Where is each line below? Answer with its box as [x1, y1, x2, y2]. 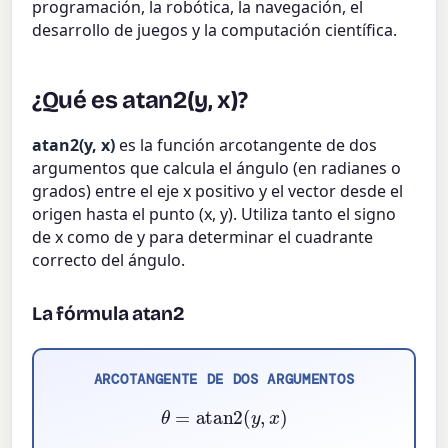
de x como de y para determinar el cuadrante [32, 226, 374, 249]
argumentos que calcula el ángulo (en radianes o [32, 157, 402, 180]
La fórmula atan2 [32, 302, 185, 326]
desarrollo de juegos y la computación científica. [32, 19, 398, 42]
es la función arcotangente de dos [115, 134, 378, 157]
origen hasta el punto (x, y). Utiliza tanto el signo [32, 203, 397, 226]
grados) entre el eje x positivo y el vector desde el [32, 180, 404, 203]
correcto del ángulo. [32, 249, 186, 272]
